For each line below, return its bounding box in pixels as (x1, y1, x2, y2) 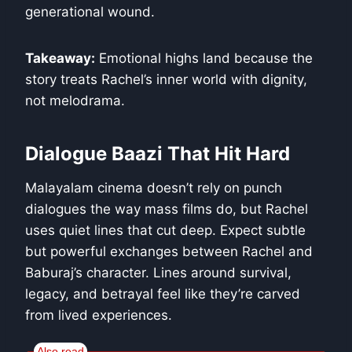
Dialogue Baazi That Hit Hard (25, 142, 290, 166)
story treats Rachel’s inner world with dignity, (25, 71, 307, 88)
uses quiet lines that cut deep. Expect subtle (25, 222, 306, 239)
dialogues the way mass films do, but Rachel (25, 201, 308, 218)
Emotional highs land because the (95, 50, 313, 67)
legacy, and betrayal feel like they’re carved (25, 286, 300, 302)
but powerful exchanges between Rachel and (25, 244, 313, 260)
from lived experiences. (25, 307, 172, 324)
